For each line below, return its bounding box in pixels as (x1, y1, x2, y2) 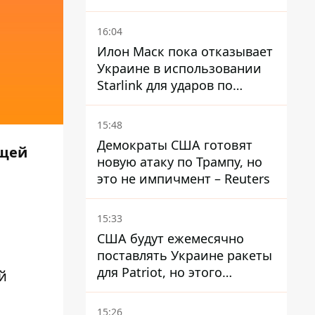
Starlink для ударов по (97, 77, 233, 94)
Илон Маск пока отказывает (97, 43, 273, 60)
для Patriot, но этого (97, 264, 222, 281)
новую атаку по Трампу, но (97, 153, 262, 170)
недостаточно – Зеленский (97, 281, 264, 297)
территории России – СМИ (97, 94, 264, 110)
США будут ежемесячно (97, 230, 244, 247)
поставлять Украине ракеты (97, 247, 272, 264)
